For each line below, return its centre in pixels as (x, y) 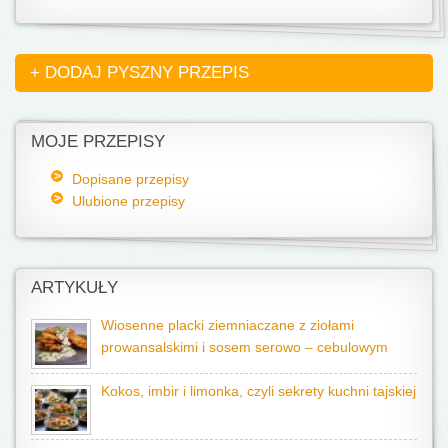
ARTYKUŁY (74, 287)
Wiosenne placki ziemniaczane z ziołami (227, 325)
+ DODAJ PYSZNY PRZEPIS (139, 72)
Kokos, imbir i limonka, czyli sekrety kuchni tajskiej (258, 391)
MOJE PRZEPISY (98, 141)
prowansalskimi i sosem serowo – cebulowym (244, 347)
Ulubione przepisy (128, 200)
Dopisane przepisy (130, 178)
